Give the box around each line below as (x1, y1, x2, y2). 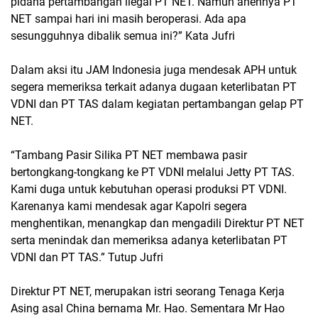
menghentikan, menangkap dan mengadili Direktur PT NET (11, 216, 305, 230)
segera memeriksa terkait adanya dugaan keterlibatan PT (11, 80, 297, 94)
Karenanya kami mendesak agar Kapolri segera (11, 199, 247, 213)
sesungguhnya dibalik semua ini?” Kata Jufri (11, 29, 235, 43)
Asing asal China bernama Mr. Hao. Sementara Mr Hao (11, 302, 285, 315)
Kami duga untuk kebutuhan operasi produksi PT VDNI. (11, 182, 287, 196)
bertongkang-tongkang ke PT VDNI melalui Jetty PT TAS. (11, 165, 295, 179)
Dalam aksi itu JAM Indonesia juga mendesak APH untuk (11, 63, 297, 77)
